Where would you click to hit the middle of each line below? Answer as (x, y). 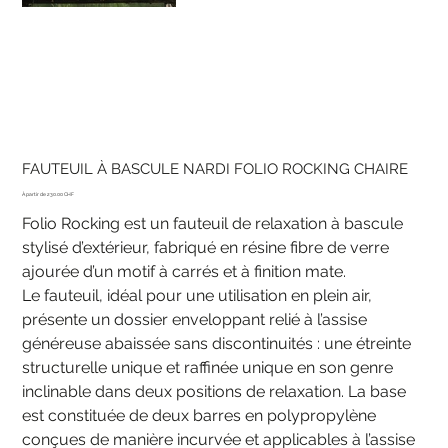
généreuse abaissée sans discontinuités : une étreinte (217, 343)
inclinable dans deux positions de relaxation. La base (214, 391)
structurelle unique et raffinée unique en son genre (208, 367)
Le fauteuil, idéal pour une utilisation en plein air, (197, 295)
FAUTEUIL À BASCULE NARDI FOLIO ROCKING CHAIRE (215, 168)
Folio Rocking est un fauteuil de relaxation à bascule (213, 223)
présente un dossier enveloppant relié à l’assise (195, 319)
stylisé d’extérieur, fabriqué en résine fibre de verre (206, 247)
